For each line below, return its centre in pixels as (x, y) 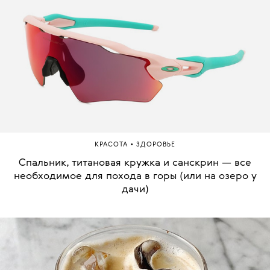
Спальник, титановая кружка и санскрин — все (135, 163)
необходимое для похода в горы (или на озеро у (135, 176)
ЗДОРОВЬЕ (156, 145)
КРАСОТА (112, 145)
